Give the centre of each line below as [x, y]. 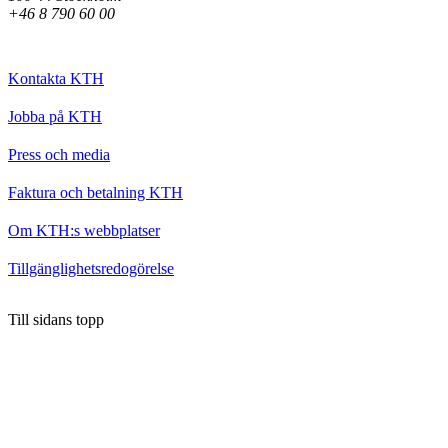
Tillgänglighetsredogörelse [91, 268]
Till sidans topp [56, 319]
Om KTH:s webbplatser [84, 230]
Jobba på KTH [55, 116]
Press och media [59, 154]
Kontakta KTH [56, 78]
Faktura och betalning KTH [95, 192]
